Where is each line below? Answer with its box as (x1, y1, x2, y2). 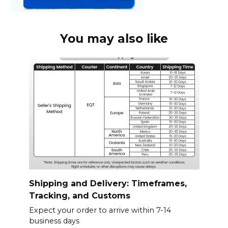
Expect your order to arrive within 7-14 (28, 206, 171, 215)
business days (28, 216, 79, 226)
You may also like (60, 31, 168, 46)
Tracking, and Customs (28, 190, 130, 201)
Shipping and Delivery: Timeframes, (28, 178, 187, 188)
